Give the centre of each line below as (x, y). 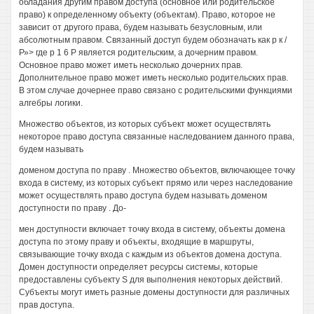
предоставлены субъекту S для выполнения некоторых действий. (151, 280)
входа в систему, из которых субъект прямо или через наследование (156, 183)
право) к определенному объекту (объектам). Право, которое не (147, 15)
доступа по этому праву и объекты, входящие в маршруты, (136, 242)
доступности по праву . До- (73, 208)
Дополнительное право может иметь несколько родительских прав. (153, 78)
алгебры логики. (51, 103)
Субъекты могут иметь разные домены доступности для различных (154, 292)
